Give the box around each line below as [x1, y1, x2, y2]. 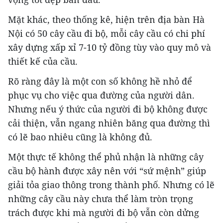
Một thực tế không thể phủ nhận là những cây [8, 151, 204, 163]
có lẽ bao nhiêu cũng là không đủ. [8, 131, 152, 143]
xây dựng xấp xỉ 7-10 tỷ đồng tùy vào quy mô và [8, 41, 211, 54]
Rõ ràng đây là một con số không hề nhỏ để [8, 75, 192, 88]
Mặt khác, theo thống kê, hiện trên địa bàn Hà [8, 13, 205, 26]
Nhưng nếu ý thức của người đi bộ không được [8, 103, 208, 115]
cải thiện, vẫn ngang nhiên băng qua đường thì [8, 117, 210, 129]
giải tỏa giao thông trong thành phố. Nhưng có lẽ [8, 179, 215, 191]
